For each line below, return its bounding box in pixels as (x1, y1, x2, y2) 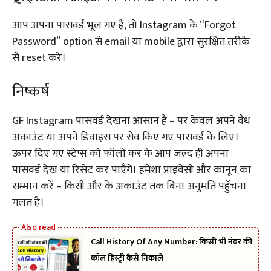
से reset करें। (12, 48, 66, 67)
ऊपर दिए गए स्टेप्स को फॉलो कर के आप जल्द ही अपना (12, 144, 229, 163)
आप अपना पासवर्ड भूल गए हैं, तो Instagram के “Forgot (12, 16, 236, 34)
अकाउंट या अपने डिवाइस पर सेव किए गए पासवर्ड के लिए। (12, 128, 239, 146)
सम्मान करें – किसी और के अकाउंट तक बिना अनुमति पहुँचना (12, 177, 246, 195)
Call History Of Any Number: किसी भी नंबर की (91, 234, 252, 249)
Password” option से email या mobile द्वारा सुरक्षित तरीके (12, 32, 250, 51)
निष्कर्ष (12, 79, 49, 104)
